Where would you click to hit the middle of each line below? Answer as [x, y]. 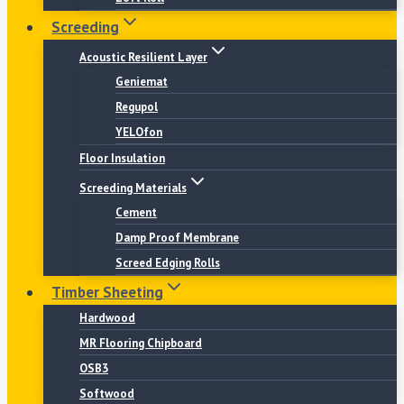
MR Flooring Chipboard [141, 343]
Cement [136, 212]
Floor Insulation [122, 158]
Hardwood [107, 318]
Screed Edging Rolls [168, 263]
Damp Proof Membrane [177, 238]
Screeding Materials [133, 188]
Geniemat [142, 82]
